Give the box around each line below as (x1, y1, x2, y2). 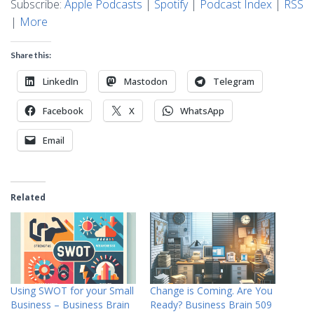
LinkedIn (43, 75, 78, 88)
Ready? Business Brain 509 (150, 298, 272, 312)
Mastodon (124, 75, 168, 88)
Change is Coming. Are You (150, 284, 273, 298)
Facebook (43, 104, 83, 117)
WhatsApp (180, 104, 224, 117)
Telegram (213, 75, 254, 88)
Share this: (11, 50, 51, 60)
